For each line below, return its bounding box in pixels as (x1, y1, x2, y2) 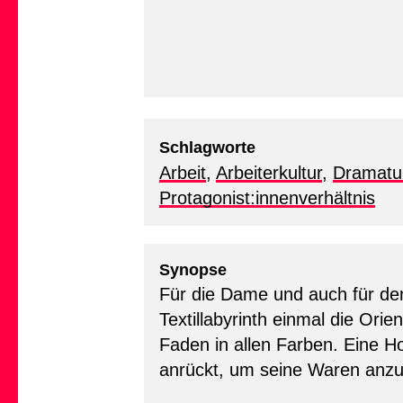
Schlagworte (159, 138, 255, 157)
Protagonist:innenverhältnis (159, 187, 375, 208)
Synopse (159, 260, 227, 279)
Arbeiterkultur (216, 162, 322, 183)
